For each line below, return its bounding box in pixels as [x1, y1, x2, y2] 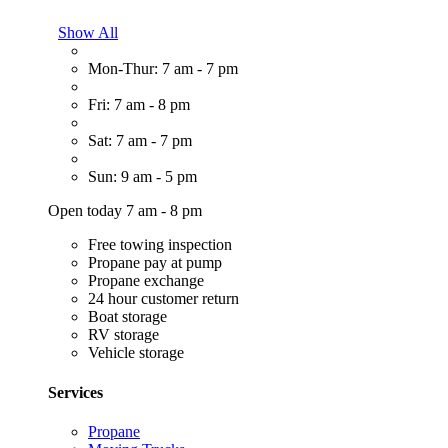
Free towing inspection [88, 236, 232, 254]
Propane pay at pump [88, 254, 222, 272]
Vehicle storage [88, 344, 184, 362]
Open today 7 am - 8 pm [48, 202, 202, 220]
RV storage [88, 326, 159, 344]
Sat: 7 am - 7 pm [88, 132, 192, 150]
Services [48, 383, 103, 401]
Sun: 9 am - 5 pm [88, 168, 197, 186]
